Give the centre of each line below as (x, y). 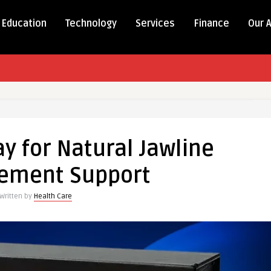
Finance (211, 24)
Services (155, 24)
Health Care (53, 196)
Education (24, 24)
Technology (91, 24)
